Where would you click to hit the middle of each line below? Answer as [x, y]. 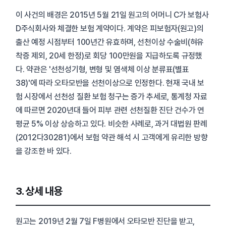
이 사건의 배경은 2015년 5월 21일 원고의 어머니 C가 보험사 [112, 15]
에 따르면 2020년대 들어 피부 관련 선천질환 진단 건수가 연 [110, 110]
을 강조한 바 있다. [44, 151]
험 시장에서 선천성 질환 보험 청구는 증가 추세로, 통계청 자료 [111, 97]
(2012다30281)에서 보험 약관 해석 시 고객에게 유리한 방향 [112, 138]
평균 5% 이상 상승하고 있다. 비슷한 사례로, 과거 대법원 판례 [111, 124]
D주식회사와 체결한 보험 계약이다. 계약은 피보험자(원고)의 [110, 29]
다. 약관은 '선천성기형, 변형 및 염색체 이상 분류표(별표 [102, 70]
